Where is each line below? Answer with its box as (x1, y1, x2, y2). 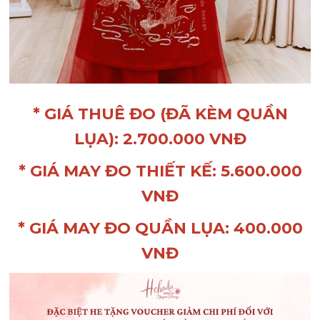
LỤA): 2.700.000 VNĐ (74, 129, 246, 149)
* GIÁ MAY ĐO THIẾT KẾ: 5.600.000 (18, 161, 302, 181)
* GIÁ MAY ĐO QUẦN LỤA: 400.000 (17, 219, 303, 239)
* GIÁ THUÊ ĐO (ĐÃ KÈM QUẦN (32, 104, 288, 124)
